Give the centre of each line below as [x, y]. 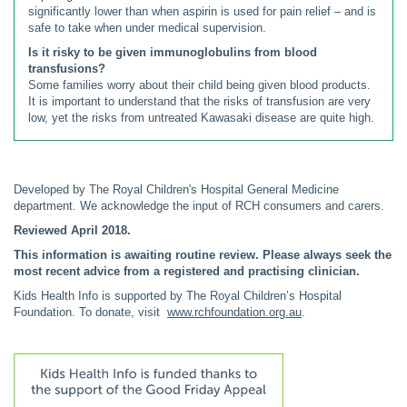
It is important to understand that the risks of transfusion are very [199, 101]
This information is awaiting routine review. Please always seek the [203, 255]
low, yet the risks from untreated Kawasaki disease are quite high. [201, 118]
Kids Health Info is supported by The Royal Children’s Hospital [178, 296]
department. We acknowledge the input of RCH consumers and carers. [199, 206]
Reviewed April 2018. [72, 230]
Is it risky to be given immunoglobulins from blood [173, 52]
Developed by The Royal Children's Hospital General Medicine [176, 189]
